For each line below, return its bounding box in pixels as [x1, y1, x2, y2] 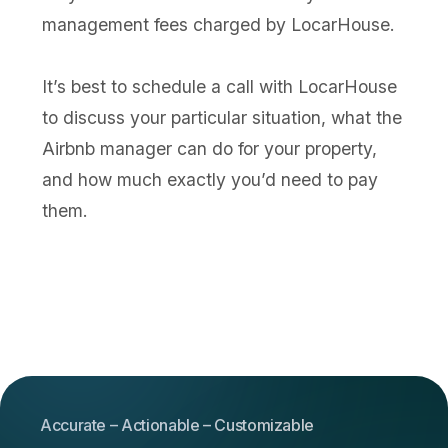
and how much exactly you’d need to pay [42, 168, 379, 190]
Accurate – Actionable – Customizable [40, 414, 315, 435]
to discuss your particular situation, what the [42, 106, 403, 128]
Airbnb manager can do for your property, [42, 137, 378, 159]
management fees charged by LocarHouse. [42, 13, 396, 35]
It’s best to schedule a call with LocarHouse [42, 75, 398, 97]
